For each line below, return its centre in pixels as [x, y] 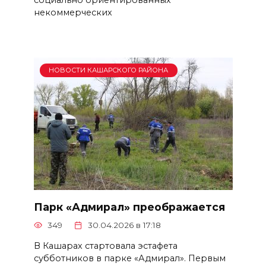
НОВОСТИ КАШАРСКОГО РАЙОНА [109, 70]
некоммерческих [73, 12]
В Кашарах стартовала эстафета [105, 246]
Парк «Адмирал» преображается [129, 207]
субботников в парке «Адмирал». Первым [129, 258]
